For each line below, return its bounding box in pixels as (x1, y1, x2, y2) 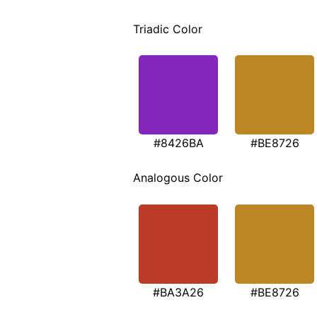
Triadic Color (133, 21, 202, 36)
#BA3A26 (153, 284, 204, 299)
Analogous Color (133, 171, 223, 185)
